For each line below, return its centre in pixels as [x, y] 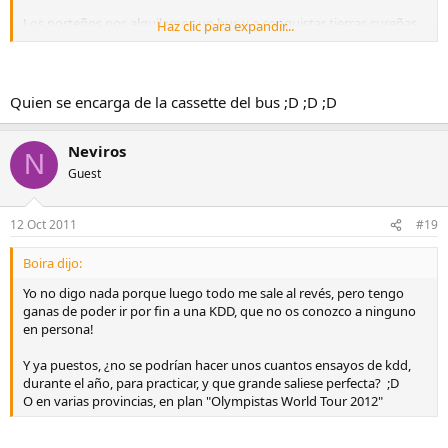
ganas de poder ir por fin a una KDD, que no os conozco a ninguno [219, 311]
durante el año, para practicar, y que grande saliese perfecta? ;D [211, 383]
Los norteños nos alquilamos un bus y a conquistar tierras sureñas [220, 23]
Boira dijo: [52, 263]
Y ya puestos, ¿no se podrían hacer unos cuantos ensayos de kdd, [217, 365]
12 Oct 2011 [43, 225]
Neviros [97, 150]
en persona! [58, 329]
